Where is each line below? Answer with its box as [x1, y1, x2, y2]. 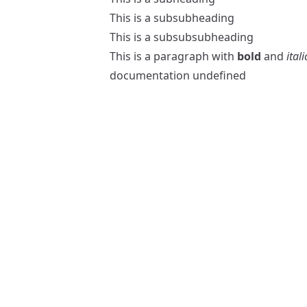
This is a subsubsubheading [110, 29, 254, 45]
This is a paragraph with [110, 49, 237, 64]
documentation [110, 68, 190, 83]
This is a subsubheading [110, 10, 234, 25]
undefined [190, 68, 246, 83]
